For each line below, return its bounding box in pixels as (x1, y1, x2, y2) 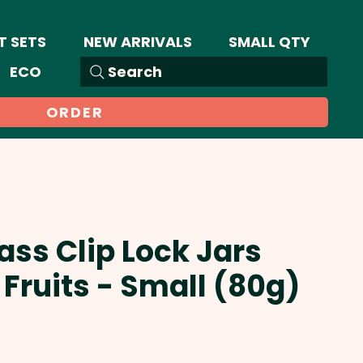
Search (108, 62, 162, 82)
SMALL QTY (228, 32, 310, 52)
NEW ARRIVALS (83, 32, 192, 52)
